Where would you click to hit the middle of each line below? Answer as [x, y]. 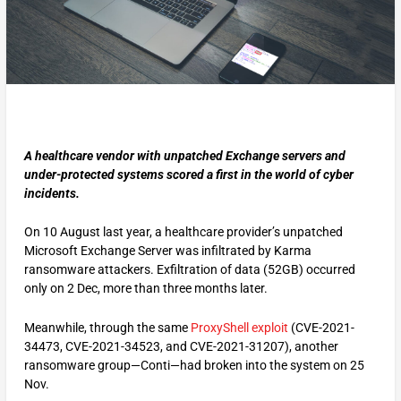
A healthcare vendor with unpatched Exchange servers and [184, 155]
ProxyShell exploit [239, 327]
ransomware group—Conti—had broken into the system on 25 [194, 365]
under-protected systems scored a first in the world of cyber [188, 174]
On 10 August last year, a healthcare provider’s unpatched [183, 232]
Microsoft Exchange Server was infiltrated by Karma [167, 251]
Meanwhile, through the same [107, 327]
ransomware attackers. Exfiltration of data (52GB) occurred [189, 270]
